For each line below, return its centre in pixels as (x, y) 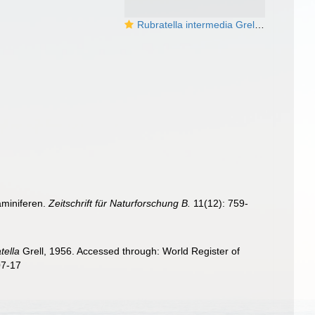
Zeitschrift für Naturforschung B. (120, 203)
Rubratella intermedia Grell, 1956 (196, 25)
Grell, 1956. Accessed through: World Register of (130, 251)
